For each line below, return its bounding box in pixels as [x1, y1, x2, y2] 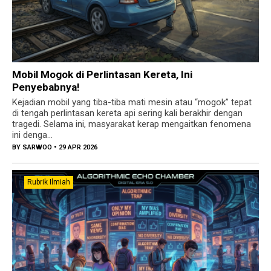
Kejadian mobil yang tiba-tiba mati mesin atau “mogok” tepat [12, 97, 252, 108]
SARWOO [22, 143, 52, 152]
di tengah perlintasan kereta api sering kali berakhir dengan [12, 108, 243, 119]
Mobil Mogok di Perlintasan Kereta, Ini [12, 68, 192, 81]
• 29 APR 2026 [52, 143, 97, 152]
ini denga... [12, 129, 53, 141]
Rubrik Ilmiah [27, 178, 70, 187]
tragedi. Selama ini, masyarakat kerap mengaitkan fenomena [12, 119, 251, 130]
